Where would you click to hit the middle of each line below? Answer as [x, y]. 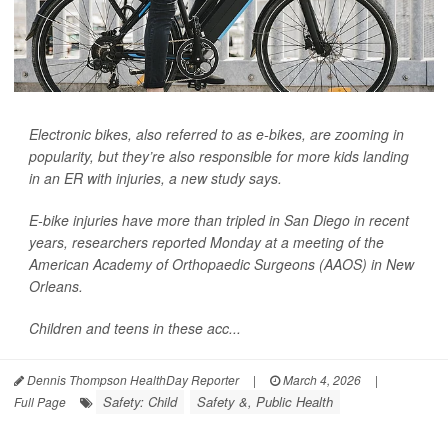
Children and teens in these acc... [135, 328]
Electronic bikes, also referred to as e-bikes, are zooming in [216, 134]
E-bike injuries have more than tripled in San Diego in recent [219, 220]
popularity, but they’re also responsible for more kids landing [219, 156]
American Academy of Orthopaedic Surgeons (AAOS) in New [221, 264]
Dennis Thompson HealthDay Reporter [131, 380]
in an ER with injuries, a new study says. [155, 178]
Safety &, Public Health [265, 402]
